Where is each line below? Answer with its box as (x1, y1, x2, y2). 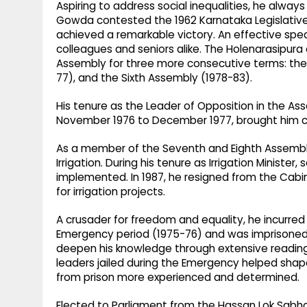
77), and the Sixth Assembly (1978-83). (56, 71, 252, 86)
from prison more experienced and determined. (56, 270, 299, 285)
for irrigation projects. (56, 184, 165, 199)
